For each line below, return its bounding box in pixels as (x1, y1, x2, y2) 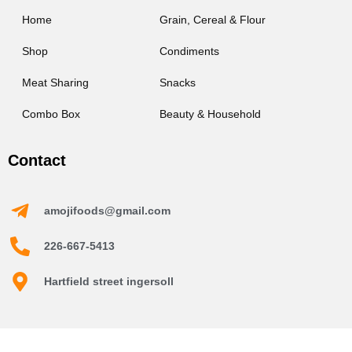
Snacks (159, 76, 196, 90)
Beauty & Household (159, 108, 262, 121)
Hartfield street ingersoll (44, 275, 174, 288)
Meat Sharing (22, 76, 89, 90)
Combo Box (22, 108, 80, 121)
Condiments (159, 45, 220, 58)
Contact (8, 152, 66, 170)
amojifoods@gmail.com (44, 204, 171, 218)
